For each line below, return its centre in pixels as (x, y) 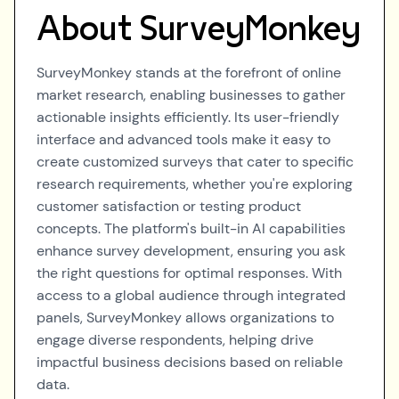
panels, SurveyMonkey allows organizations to (185, 318)
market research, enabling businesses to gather (191, 95)
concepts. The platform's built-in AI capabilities (191, 228)
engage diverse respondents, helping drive (175, 340)
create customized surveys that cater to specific (195, 162)
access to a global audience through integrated (191, 295)
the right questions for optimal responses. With (189, 273)
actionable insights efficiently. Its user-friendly (188, 117)
